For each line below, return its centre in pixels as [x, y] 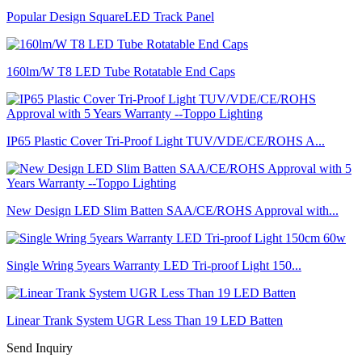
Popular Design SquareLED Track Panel [110, 16]
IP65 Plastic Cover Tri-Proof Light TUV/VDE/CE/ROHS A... [166, 141]
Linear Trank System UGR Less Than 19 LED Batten [145, 320]
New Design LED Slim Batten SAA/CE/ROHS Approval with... [173, 210]
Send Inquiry [40, 347]
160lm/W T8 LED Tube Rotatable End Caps [121, 71]
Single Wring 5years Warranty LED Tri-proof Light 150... [154, 265]
